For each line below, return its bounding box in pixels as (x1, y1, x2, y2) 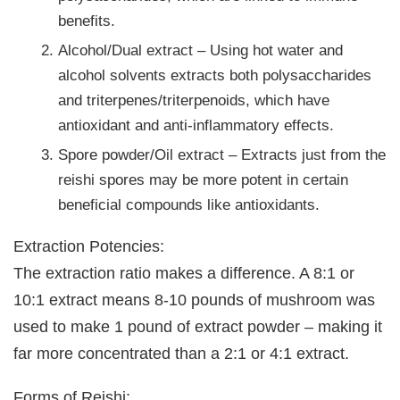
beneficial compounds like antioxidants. (58, 195, 321, 213)
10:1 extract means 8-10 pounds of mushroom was (13, 290, 376, 310)
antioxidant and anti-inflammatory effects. (58, 115, 335, 134)
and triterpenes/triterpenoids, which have (58, 90, 330, 109)
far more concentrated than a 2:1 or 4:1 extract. (13, 344, 350, 363)
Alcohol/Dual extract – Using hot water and (58, 40, 344, 59)
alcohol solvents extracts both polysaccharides (58, 65, 372, 84)
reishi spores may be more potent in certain (58, 170, 349, 188)
